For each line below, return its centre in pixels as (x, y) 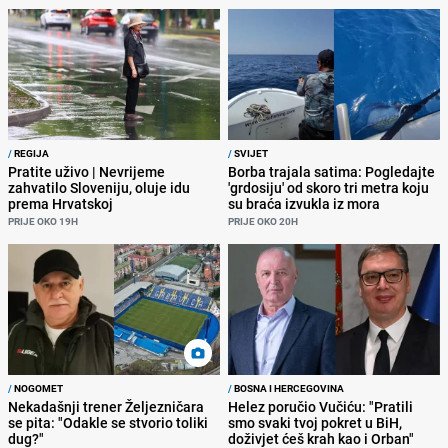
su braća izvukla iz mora (304, 204)
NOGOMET (37, 387)
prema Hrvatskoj (60, 204)
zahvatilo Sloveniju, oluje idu (99, 188)
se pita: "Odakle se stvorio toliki (108, 422)
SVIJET (250, 153)
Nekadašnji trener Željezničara (106, 406)
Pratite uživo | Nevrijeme (86, 172)
